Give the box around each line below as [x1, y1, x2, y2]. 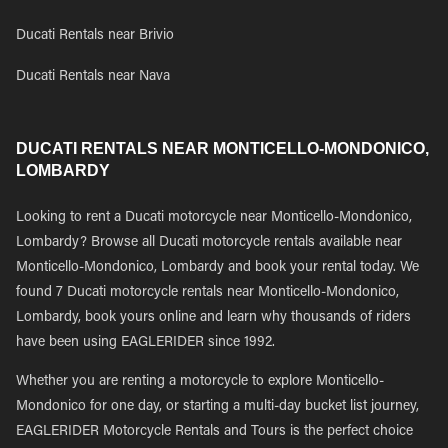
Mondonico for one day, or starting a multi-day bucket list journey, [16, 400, 419, 414]
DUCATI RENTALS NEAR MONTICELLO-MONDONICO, [16, 140, 429, 157]
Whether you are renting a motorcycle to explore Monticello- [16, 375, 384, 389]
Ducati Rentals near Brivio [16, 29, 174, 43]
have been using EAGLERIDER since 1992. [16, 336, 275, 350]
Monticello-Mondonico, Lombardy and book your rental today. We [16, 261, 419, 275]
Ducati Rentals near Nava [16, 70, 170, 84]
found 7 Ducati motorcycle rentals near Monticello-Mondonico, [16, 286, 399, 300]
